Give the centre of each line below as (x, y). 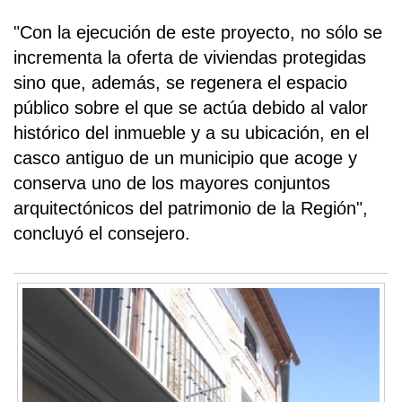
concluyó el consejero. (102, 233)
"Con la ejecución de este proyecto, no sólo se (198, 32)
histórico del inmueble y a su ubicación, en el (191, 132)
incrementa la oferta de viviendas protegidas (190, 57)
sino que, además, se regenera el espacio (180, 82)
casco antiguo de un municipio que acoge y (185, 157)
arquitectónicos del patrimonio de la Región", (191, 208)
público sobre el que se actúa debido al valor (191, 107)
